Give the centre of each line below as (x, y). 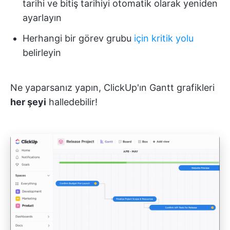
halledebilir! (72, 102)
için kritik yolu (164, 38)
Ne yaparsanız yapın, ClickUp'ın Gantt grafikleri (112, 87)
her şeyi (28, 102)
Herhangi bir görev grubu (78, 38)
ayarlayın (42, 17)
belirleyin (42, 52)
